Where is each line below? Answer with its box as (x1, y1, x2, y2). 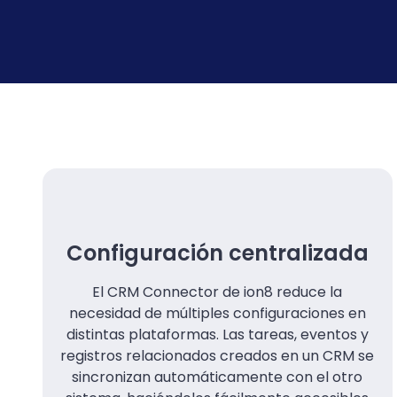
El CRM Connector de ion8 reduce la (92, 281, 343, 302)
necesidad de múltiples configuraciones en (68, 302, 366, 323)
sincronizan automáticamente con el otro (72, 366, 363, 387)
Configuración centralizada (66, 237, 369, 268)
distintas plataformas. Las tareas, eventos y (66, 323, 369, 345)
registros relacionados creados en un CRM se (60, 345, 375, 366)
